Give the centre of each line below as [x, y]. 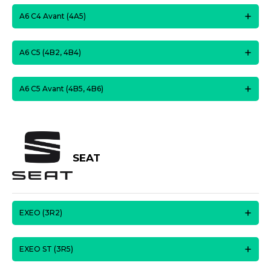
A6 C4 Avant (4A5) [53, 16]
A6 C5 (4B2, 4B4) [50, 52]
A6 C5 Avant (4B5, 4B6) [61, 89]
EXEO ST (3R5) [46, 249]
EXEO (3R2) [41, 213]
